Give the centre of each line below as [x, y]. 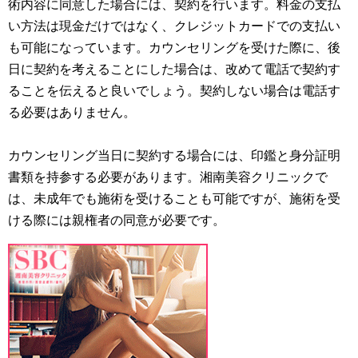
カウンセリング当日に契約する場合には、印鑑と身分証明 [174, 155]
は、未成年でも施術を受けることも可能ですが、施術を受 [174, 198]
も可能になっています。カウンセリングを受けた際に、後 [174, 47]
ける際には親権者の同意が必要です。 [117, 220]
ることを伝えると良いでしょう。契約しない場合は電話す [174, 90]
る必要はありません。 [72, 112]
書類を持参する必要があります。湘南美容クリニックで [168, 177]
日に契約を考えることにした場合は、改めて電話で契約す [174, 69]
